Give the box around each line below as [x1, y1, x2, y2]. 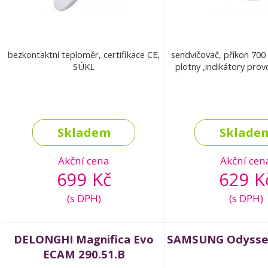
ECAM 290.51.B [42, 246, 125, 262]
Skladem [57, 124, 111, 141]
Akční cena [58, 154, 109, 168]
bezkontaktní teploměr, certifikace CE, [8, 48, 160, 61]
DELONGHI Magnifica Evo [14, 232, 154, 247]
